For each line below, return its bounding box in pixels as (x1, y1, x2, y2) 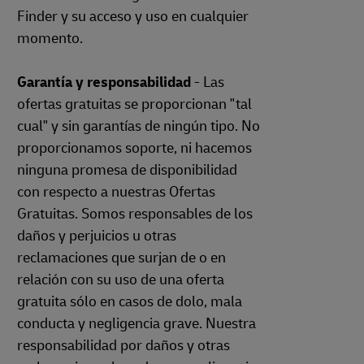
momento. (17, 29, 83, 48)
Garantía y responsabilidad (17, 73, 191, 92)
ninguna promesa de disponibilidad (17, 161, 237, 180)
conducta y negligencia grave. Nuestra (17, 314, 256, 333)
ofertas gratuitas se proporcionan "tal (17, 95, 252, 114)
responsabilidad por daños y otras (17, 336, 230, 355)
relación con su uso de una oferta (17, 271, 224, 289)
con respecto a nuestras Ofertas (17, 183, 215, 201)
